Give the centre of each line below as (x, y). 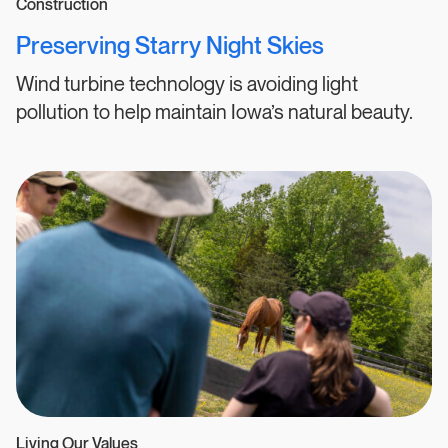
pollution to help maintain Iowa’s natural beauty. (214, 113)
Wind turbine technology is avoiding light (187, 85)
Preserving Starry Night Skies (170, 47)
